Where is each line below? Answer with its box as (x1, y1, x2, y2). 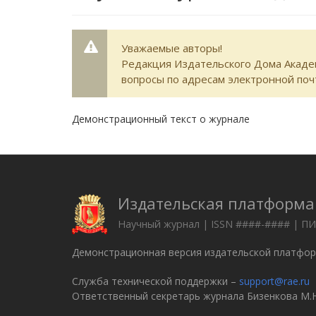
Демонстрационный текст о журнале (72, 112, 250, 126)
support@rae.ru (239, 274, 310, 288)
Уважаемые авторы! (121, 41, 222, 55)
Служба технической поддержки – (72, 274, 239, 288)
